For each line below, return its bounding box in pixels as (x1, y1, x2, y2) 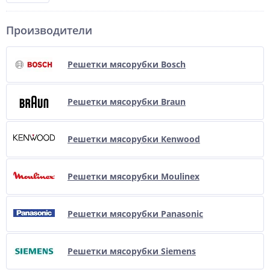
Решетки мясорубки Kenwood (67, 133, 200, 145)
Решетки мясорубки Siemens (67, 245, 196, 257)
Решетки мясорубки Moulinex (67, 171, 199, 182)
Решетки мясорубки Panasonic (67, 208, 203, 219)
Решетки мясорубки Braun (67, 96, 186, 107)
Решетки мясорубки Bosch (67, 58, 186, 70)
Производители (6, 23, 92, 37)
